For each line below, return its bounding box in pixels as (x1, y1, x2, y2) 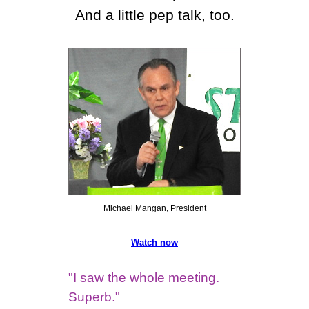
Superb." (68, 290, 120, 304)
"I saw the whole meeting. (68, 270, 219, 285)
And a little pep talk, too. (74, 7, 235, 23)
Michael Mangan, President (103, 203, 206, 213)
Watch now (131, 237, 178, 248)
